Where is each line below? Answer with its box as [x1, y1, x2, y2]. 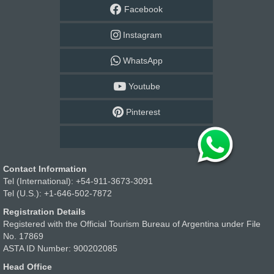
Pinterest [124, 107, 160, 117]
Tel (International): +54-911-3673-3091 [3, 176, 153, 187]
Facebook [122, 4, 163, 14]
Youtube [125, 81, 160, 91]
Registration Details [3, 207, 86, 217]
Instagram [120, 30, 162, 40]
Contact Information [3, 164, 87, 174]
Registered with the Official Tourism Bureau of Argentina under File [3, 219, 261, 229]
